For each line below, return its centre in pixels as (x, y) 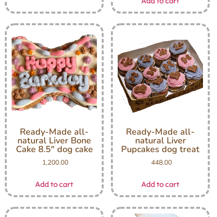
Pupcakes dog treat (160, 149)
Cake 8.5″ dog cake (54, 149)
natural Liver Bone (54, 141)
